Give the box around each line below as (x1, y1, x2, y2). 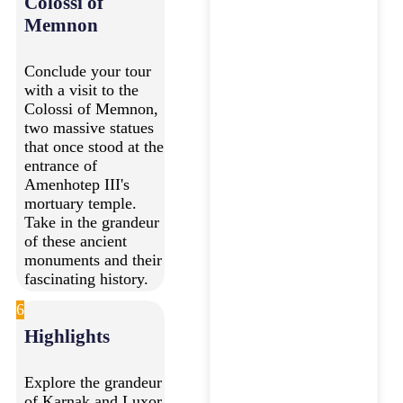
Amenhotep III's (24, 175, 130, 193)
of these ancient (24, 231, 127, 250)
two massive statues (24, 118, 154, 137)
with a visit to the (24, 80, 139, 99)
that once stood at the (24, 137, 164, 156)
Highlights (24, 325, 110, 347)
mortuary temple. (24, 193, 137, 212)
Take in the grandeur (24, 212, 159, 231)
